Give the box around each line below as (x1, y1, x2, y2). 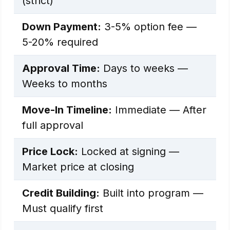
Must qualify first (22, 202, 103, 215)
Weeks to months (22, 78, 107, 90)
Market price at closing (22, 161, 134, 173)
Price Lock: (22, 145, 78, 158)
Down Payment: (22, 21, 101, 33)
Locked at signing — (78, 145, 179, 158)
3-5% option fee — (101, 21, 197, 33)
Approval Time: (22, 62, 100, 74)
